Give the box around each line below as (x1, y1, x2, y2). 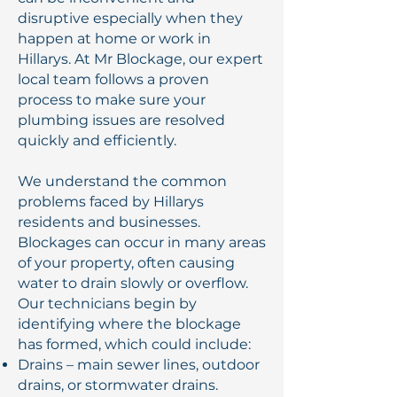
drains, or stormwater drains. (18, 377, 218, 393)
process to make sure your (18, 91, 206, 108)
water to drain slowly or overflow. (18, 275, 248, 292)
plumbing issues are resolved (18, 112, 225, 128)
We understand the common (18, 173, 227, 190)
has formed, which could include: (18, 336, 251, 353)
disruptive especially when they (18, 10, 243, 27)
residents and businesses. (18, 214, 200, 230)
